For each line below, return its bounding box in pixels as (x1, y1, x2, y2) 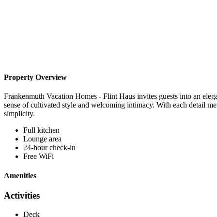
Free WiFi (23, 152, 54, 161)
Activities (4, 190, 40, 201)
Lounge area (23, 135, 62, 143)
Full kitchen (23, 126, 60, 135)
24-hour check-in (23, 143, 76, 152)
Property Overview (4, 73, 67, 82)
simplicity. (4, 109, 35, 118)
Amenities (4, 171, 36, 180)
